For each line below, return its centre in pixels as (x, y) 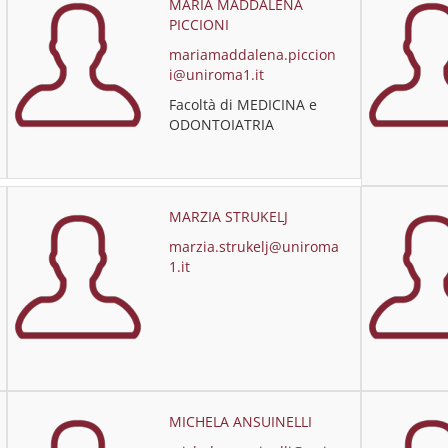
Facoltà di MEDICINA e (242, 104)
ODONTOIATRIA (221, 124)
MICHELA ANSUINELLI (240, 421)
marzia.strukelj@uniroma (253, 246)
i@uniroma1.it (216, 74)
